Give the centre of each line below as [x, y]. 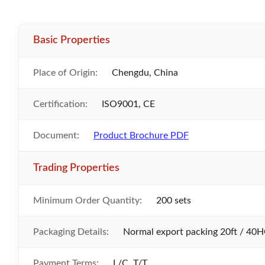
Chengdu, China [145, 73]
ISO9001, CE [128, 104]
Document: [56, 135]
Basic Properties [72, 40]
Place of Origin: [65, 73]
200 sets [174, 201]
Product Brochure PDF [141, 135]
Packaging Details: [71, 232]
